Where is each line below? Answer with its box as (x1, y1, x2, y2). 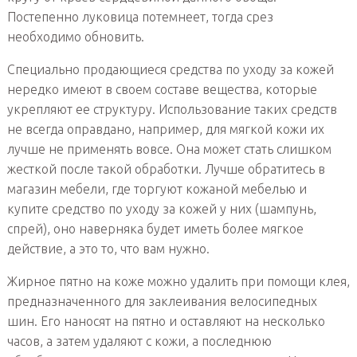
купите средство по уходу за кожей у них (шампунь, (6, 202, 316, 217)
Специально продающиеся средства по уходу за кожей (6, 62, 334, 77)
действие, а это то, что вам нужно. (6, 241, 210, 257)
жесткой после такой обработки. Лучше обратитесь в (6, 162, 325, 177)
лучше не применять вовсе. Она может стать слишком (6, 142, 331, 157)
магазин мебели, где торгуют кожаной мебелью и (6, 182, 307, 197)
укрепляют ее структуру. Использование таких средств (6, 102, 337, 117)
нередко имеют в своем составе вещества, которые (6, 82, 317, 97)
